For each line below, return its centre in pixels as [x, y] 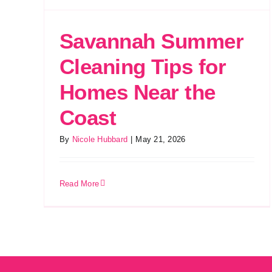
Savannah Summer [152, 41]
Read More [80, 183]
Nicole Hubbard [100, 139]
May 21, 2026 [161, 139]
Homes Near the [138, 92]
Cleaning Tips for [143, 66]
